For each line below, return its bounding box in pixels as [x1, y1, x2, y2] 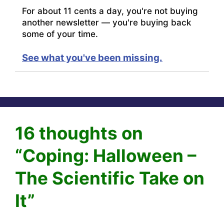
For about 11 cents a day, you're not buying [22, 5, 198, 16]
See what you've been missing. [22, 51, 162, 63]
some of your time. [22, 28, 98, 39]
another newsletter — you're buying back [22, 17, 191, 27]
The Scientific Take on [15, 167, 204, 188]
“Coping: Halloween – [15, 144, 196, 166]
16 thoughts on [15, 122, 143, 143]
